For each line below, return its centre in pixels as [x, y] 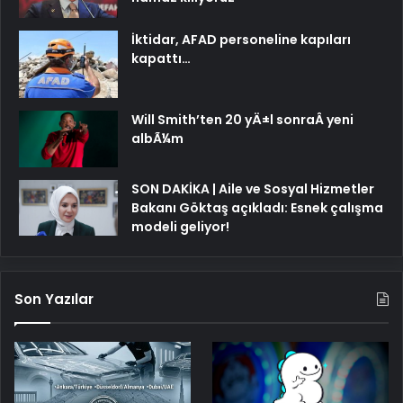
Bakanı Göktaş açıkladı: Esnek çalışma [257, 207]
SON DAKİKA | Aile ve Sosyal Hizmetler [253, 188]
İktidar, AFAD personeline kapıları [241, 40]
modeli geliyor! [180, 226]
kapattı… [161, 59]
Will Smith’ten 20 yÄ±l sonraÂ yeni [242, 120]
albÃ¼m [157, 139]
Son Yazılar [54, 299]
